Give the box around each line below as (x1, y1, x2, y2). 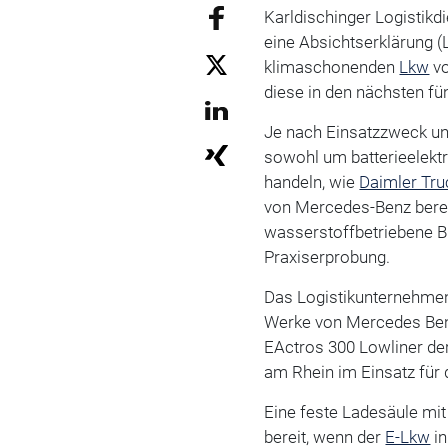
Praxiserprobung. (264, 246, 395, 267)
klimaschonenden (264, 56, 400, 77)
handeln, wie (264, 171, 360, 192)
